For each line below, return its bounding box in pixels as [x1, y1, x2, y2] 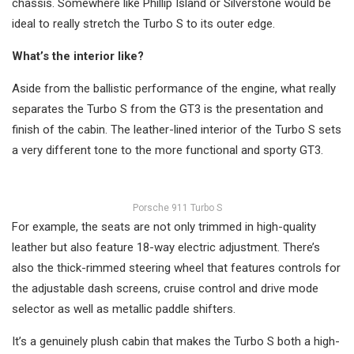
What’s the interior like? [12, 49, 144, 64]
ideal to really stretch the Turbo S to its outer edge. [12, 17, 275, 32]
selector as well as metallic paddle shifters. [12, 302, 235, 317]
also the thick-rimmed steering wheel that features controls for [12, 261, 341, 276]
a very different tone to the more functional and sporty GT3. [12, 143, 323, 158]
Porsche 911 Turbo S [132, 202, 222, 214]
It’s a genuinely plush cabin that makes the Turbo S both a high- [12, 334, 340, 349]
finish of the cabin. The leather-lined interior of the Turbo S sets [12, 122, 341, 137]
